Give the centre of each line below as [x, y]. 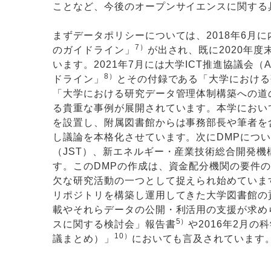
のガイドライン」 [94, 50]
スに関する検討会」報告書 [114, 224]
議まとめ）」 [83, 238]
